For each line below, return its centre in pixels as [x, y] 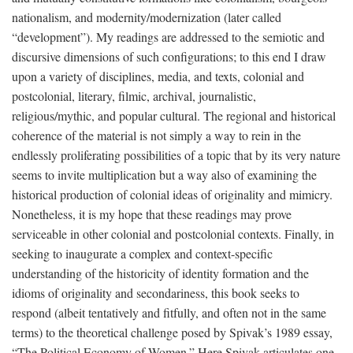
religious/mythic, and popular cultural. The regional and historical [174, 115]
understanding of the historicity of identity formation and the [160, 273]
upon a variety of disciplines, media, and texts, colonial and [158, 76]
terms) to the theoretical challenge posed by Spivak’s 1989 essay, [172, 332]
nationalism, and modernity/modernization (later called [147, 17]
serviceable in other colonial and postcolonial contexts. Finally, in [173, 233]
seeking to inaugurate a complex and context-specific [142, 253]
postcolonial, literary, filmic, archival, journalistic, [134, 95]
